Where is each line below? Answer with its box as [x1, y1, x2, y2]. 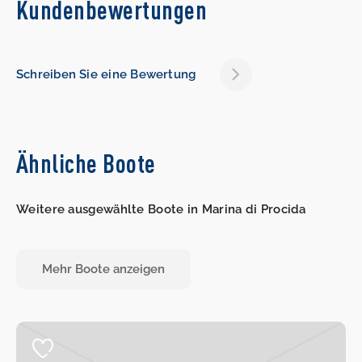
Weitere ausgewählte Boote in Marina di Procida [16, 202, 306, 217]
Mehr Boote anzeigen [42, 262, 165, 277]
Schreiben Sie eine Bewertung [16, 67, 196, 82]
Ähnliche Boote [16, 148, 156, 179]
